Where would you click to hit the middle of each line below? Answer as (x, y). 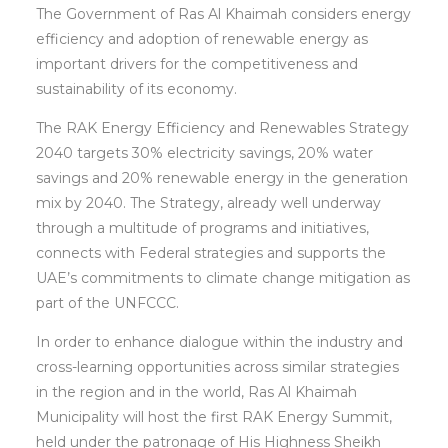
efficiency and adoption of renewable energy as (202, 39)
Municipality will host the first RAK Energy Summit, (214, 417)
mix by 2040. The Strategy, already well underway (209, 203)
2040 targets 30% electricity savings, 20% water (205, 153)
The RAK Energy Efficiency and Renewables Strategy (223, 128)
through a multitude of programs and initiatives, (203, 228)
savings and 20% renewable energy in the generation (222, 178)
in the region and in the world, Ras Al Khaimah (197, 392)
